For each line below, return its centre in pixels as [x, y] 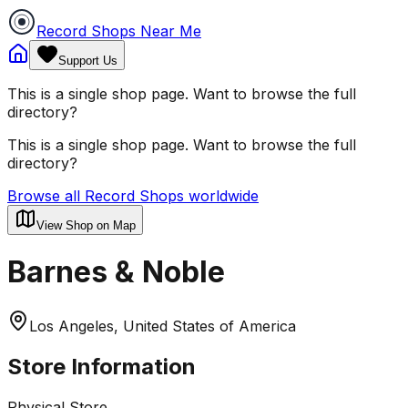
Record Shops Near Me [119, 31]
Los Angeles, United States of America [163, 326]
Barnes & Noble [116, 272]
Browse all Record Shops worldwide [133, 196]
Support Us [88, 61]
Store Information [102, 366]
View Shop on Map [86, 225]
